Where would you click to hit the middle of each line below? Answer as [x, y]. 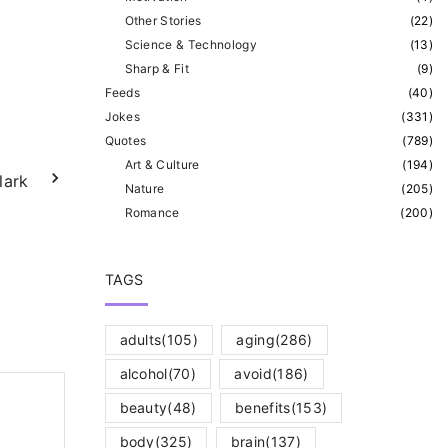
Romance [152, 212]
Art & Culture [162, 164]
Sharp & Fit [157, 68]
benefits [263, 407]
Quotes [125, 140]
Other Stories [163, 20]
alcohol [143, 373]
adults [140, 339]
